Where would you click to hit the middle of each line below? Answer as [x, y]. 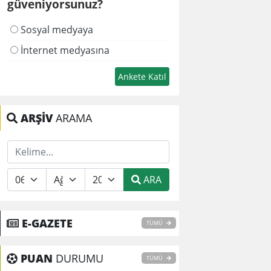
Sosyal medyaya [55, 29]
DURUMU [78, 259]
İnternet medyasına [64, 51]
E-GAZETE [47, 224]
